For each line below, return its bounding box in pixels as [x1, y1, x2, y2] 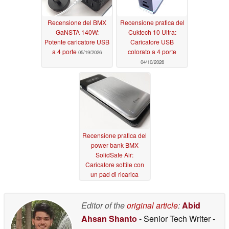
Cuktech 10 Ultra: [128, 28, 176, 37]
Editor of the [81, 199, 127, 211]
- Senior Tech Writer [137, 212, 213, 224]
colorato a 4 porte [128, 47, 176, 56]
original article [127, 199, 178, 211]
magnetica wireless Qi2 [82, 179, 147, 189]
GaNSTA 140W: [55, 28, 99, 37]
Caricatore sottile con [85, 160, 144, 169]
